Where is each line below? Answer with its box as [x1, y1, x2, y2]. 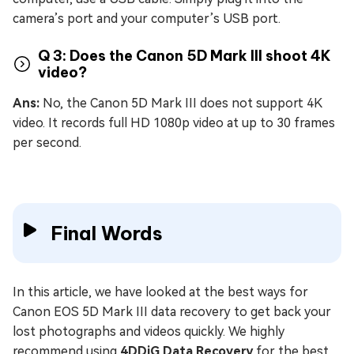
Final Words [51, 220, 163, 245]
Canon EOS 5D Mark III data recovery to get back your [13, 303, 331, 319]
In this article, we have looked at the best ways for [13, 284, 308, 299]
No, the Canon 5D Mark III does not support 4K [40, 95, 322, 111]
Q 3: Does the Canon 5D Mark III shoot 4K [38, 46, 331, 65]
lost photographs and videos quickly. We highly [13, 323, 284, 339]
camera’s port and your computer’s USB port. [13, 10, 281, 26]
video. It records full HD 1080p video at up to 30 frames [13, 115, 335, 130]
